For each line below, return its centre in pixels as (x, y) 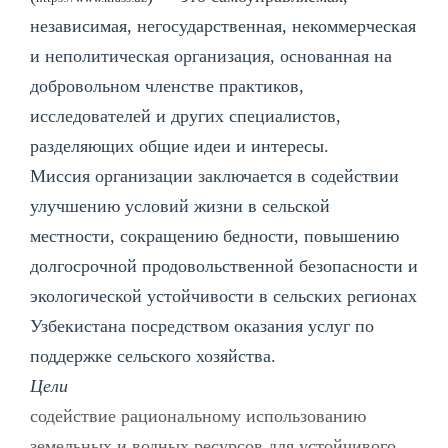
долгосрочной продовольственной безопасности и (224, 265)
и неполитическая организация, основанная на (211, 55)
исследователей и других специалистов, (185, 115)
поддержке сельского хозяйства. (153, 355)
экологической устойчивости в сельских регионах (223, 295)
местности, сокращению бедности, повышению (214, 235)
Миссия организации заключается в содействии (214, 175)
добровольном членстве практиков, (167, 85)
